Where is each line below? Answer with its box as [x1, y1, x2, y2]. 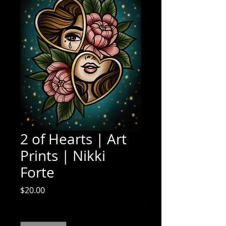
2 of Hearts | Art [20, 130, 127, 148]
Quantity [20, 208, 49, 217]
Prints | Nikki [20, 146, 105, 165]
